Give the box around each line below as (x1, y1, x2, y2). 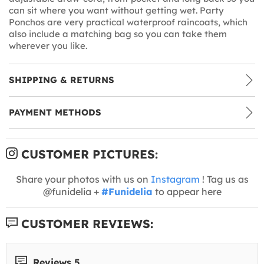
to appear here (152, 185, 222, 197)
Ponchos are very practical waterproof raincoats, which (9, 16, 247, 28)
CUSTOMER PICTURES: (18, 146, 158, 161)
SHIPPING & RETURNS (9, 74, 114, 85)
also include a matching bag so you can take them (9, 28, 227, 39)
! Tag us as (199, 173, 249, 185)
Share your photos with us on (15, 173, 151, 185)
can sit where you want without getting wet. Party (9, 4, 224, 16)
